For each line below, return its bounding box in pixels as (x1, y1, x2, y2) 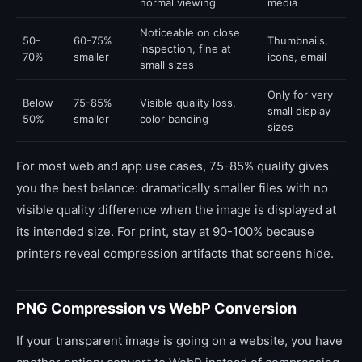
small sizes (140, 58, 194, 71)
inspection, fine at (140, 42, 231, 55)
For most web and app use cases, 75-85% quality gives (16, 158, 329, 174)
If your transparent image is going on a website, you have (16, 333, 343, 348)
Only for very (267, 88, 333, 101)
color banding (140, 112, 208, 125)
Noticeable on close (140, 26, 240, 39)
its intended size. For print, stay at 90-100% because (16, 224, 314, 239)
